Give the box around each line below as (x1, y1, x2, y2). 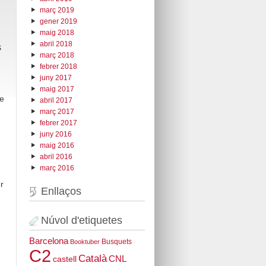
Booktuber (69, 238, 100, 246)
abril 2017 (39, 96, 72, 104)
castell (52, 255, 77, 264)
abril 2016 (39, 152, 72, 161)
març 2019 (39, 5, 74, 14)
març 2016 (39, 163, 74, 172)
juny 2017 (39, 73, 72, 82)
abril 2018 (39, 39, 72, 48)
